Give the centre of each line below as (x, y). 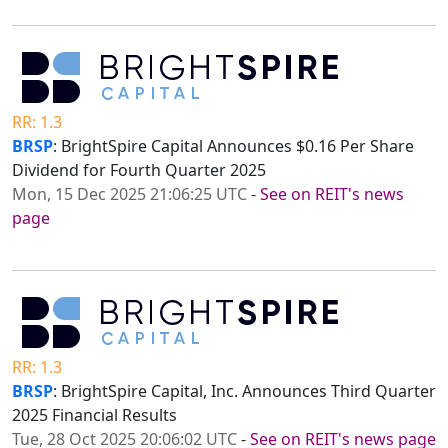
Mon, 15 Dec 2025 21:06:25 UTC (129, 194)
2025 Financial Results (94, 415)
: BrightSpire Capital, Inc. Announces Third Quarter (244, 391)
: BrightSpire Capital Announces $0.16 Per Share (233, 146)
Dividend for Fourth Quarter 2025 (139, 170)
